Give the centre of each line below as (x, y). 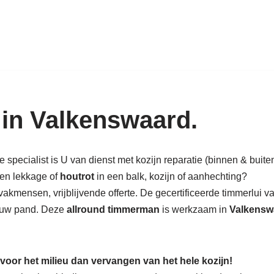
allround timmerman (113, 209)
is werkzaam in (193, 209)
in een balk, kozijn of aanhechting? (172, 176)
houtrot (78, 176)
